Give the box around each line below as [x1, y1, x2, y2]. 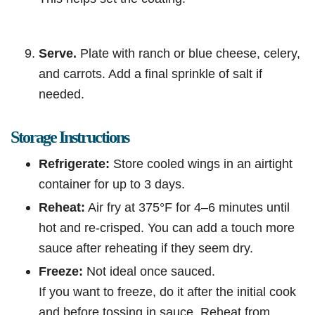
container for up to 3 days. [39, 176, 185, 192]
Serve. [39, 46, 77, 61]
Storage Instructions [11, 128, 129, 147]
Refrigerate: [39, 156, 110, 172]
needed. [39, 86, 84, 102]
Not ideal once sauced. [83, 264, 215, 279]
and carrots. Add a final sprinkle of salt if [39, 66, 262, 82]
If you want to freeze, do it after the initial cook [39, 284, 296, 300]
